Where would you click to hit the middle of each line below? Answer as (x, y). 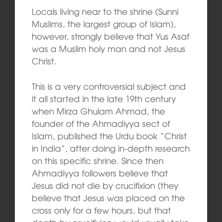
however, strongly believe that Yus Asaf (110, 36)
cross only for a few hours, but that (101, 210)
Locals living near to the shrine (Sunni (105, 11)
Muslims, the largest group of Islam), (104, 24)
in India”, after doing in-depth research (111, 148)
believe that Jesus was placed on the (108, 197)
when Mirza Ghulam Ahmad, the (98, 111)
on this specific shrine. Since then (97, 160)
